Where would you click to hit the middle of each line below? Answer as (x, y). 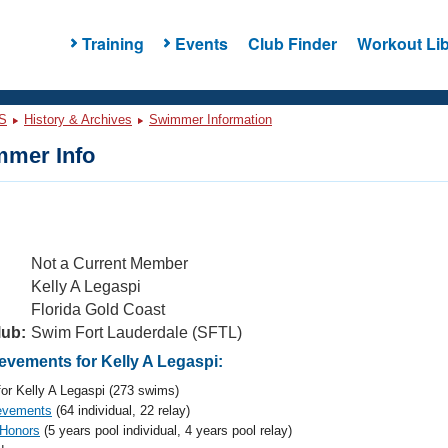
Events (201, 43)
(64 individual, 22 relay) (121, 410)
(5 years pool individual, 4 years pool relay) (166, 430)
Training (112, 43)
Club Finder (292, 43)
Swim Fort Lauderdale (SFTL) (136, 332)
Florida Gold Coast (98, 309)
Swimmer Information (210, 119)
